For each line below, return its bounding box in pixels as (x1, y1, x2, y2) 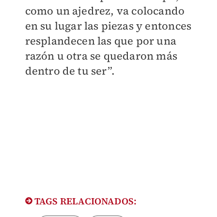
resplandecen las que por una (25, 33, 177, 48)
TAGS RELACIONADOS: (32, 195, 137, 208)
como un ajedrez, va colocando (25, 3, 185, 18)
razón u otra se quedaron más (25, 48, 178, 63)
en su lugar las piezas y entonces (25, 18, 192, 33)
